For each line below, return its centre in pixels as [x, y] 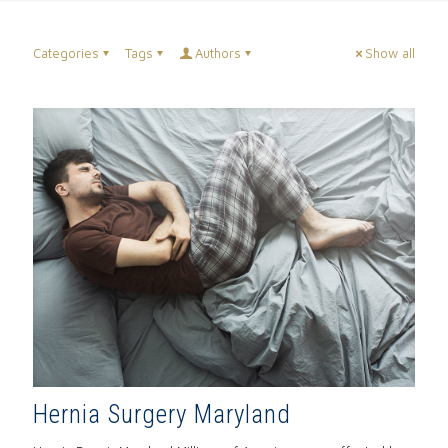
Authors [218, 53]
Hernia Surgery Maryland [162, 414]
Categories [66, 53]
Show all [390, 53]
